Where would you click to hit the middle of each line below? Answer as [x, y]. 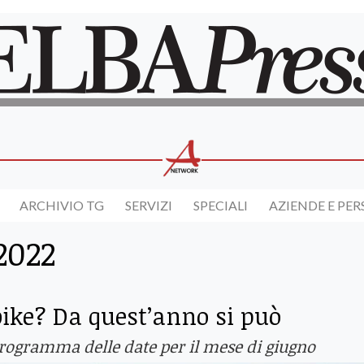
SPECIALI [221, 206]
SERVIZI [149, 206]
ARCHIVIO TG [62, 206]
